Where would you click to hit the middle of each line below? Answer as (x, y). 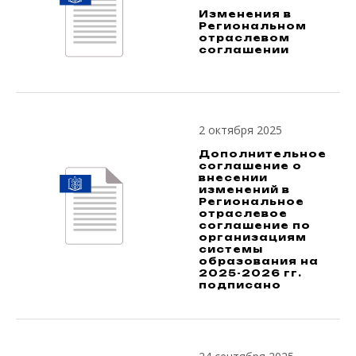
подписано (240, 285)
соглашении (244, 50)
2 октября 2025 (240, 130)
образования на (259, 261)
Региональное (252, 202)
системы (231, 250)
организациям (253, 238)
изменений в (244, 190)
